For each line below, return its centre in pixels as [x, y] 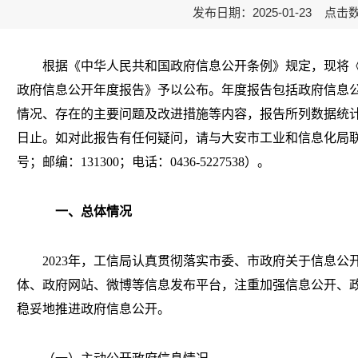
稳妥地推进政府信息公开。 [93, 309]
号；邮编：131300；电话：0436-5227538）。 [143, 162]
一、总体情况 [87, 211]
